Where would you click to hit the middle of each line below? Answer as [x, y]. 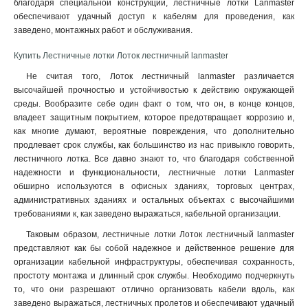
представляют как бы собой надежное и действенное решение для [154, 248]
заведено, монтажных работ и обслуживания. [103, 30]
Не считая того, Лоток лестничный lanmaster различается [160, 76]
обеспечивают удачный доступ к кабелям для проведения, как [154, 16]
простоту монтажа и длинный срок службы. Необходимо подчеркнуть [154, 276]
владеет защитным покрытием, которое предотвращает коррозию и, [154, 118]
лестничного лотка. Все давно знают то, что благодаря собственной [154, 159]
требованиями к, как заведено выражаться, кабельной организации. [147, 214]
